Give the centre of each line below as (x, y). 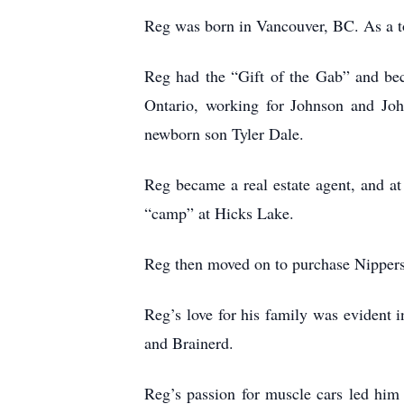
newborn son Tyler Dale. (224, 133)
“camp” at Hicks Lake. (219, 213)
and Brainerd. (189, 343)
